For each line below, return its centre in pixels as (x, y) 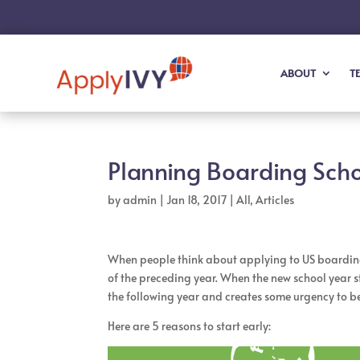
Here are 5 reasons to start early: (190, 326)
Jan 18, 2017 (197, 200)
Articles (275, 200)
